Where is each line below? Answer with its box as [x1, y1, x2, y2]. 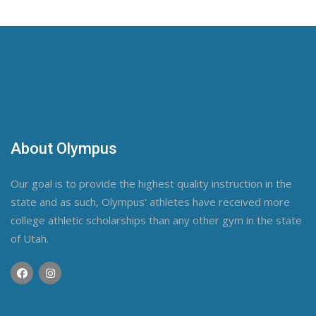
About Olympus [11, 140, 117, 157]
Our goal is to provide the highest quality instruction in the [11, 176, 292, 190]
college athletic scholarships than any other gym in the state [11, 213, 302, 227]
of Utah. [11, 231, 49, 245]
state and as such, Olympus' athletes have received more [11, 195, 290, 209]
